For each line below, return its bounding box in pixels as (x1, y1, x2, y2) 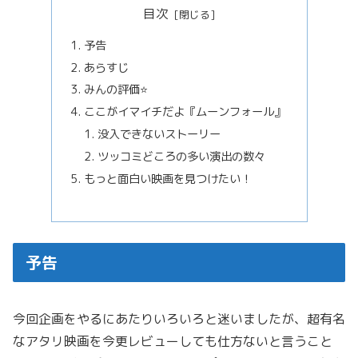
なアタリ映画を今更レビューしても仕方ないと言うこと (13, 332, 332, 351)
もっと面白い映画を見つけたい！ (83, 170, 252, 187)
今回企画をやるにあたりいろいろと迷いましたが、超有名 (13, 310, 345, 328)
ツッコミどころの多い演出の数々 (97, 149, 266, 165)
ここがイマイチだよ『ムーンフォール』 (83, 104, 285, 121)
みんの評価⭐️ (83, 82, 148, 98)
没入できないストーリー (97, 126, 221, 143)
